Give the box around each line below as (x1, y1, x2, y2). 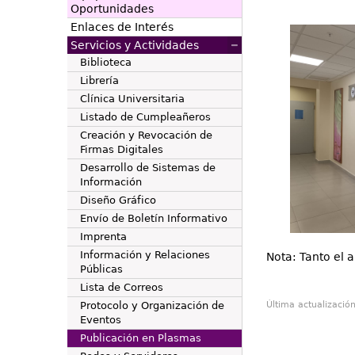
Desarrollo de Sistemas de (79, 162, 216, 174)
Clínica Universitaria (79, 93, 185, 105)
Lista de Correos (79, 281, 163, 293)
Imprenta (79, 231, 127, 242)
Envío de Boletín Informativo (79, 212, 227, 224)
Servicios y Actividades (70, 39, 199, 52)
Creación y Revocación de (79, 129, 212, 141)
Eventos (79, 314, 121, 326)
